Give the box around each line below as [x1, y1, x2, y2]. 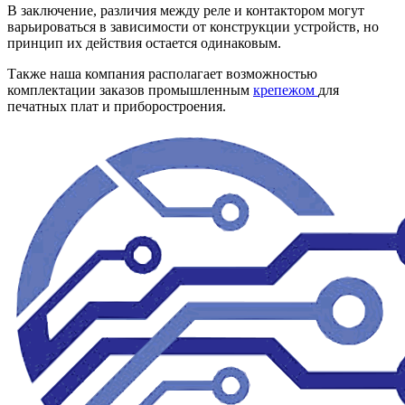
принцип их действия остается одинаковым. [7, 34, 281, 51]
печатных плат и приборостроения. [7, 98, 226, 114]
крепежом [253, 81, 318, 98]
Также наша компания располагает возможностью [7, 65, 317, 81]
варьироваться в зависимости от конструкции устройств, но [7, 18, 379, 34]
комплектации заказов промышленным [7, 81, 253, 98]
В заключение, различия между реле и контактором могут [7, 2, 364, 18]
